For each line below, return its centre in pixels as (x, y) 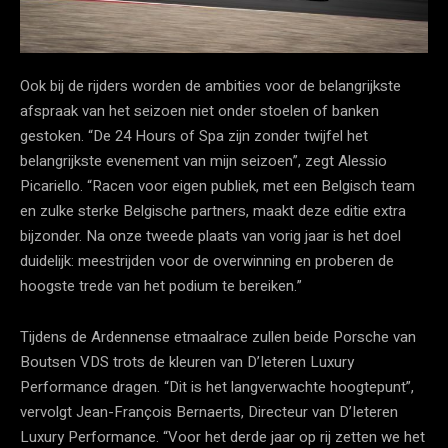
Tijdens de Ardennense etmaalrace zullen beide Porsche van (218, 336)
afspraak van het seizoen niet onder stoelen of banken (199, 110)
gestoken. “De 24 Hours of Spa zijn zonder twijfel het (194, 135)
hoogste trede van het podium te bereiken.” (161, 285)
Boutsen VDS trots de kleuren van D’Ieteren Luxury (187, 361)
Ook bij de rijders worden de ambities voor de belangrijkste (210, 85)
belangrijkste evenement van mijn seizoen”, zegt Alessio (203, 160)
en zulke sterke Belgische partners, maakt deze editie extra (213, 210)
